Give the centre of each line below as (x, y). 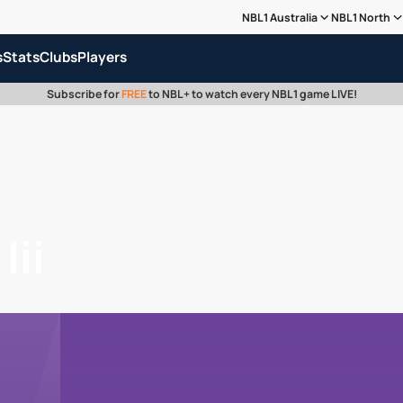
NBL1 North (361, 17)
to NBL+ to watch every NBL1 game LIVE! (251, 94)
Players (102, 57)
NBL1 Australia (279, 17)
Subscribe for (84, 94)
